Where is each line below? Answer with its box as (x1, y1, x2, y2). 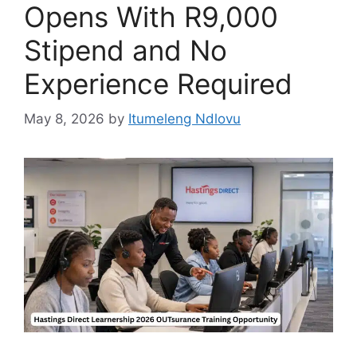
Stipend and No (24, 33, 227, 67)
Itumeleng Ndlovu (128, 111, 241, 127)
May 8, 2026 (24, 111, 104, 127)
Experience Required (24, 66, 292, 100)
